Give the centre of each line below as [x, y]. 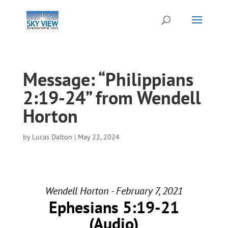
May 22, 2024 [98, 137]
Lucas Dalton [52, 137]
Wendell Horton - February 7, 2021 [114, 191]
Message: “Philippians [108, 79]
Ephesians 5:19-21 [114, 207]
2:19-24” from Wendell [112, 97]
